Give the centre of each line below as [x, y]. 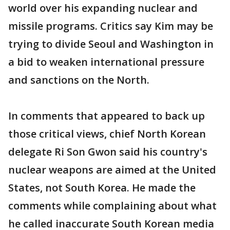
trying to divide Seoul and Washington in [111, 44]
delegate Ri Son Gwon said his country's [108, 152]
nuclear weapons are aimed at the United [112, 170]
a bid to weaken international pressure [106, 62]
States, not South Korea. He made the [102, 188]
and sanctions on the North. [79, 80]
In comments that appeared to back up [107, 116]
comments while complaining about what [112, 206]
